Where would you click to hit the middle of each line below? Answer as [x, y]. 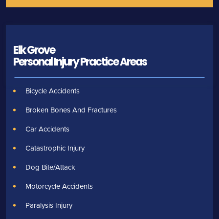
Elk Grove [34, 50]
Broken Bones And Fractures [71, 110]
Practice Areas [113, 62]
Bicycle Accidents [53, 91]
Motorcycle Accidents [59, 186]
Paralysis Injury [49, 205]
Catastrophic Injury [55, 148]
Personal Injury [47, 62]
